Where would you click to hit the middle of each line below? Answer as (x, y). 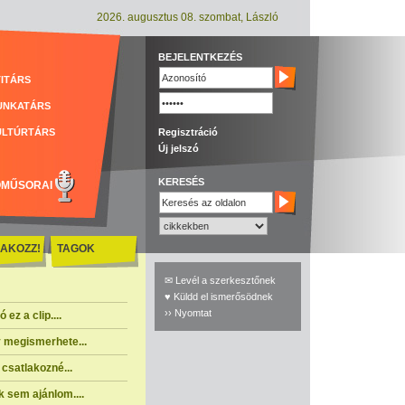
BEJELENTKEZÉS (200, 57)
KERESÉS (181, 182)
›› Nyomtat (188, 313)
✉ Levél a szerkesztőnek (220, 280)
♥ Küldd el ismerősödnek (219, 297)
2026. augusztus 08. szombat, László (188, 17)
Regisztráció (188, 132)
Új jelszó (179, 148)
